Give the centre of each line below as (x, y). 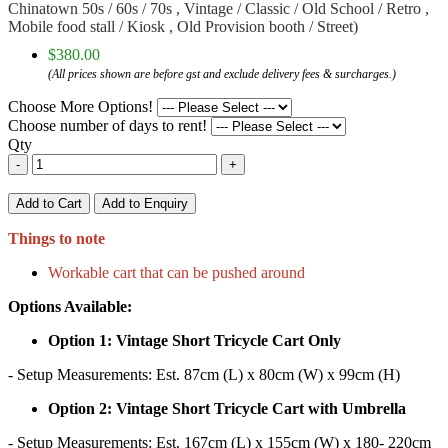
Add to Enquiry (145, 204)
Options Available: (70, 307)
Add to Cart (49, 204)
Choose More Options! (80, 107)
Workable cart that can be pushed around (176, 273)
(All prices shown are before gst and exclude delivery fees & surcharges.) (222, 74)
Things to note (56, 239)
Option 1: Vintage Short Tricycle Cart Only (194, 341)
